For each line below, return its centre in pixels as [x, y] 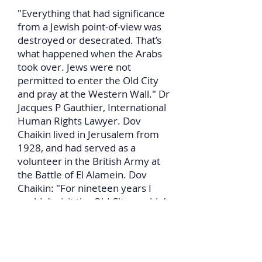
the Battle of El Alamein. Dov [82, 175]
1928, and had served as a [77, 148]
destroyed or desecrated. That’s [89, 40]
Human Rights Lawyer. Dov [79, 121]
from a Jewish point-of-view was [89, 27]
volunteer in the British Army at [89, 161]
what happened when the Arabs [90, 54]
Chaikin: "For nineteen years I [85, 188]
